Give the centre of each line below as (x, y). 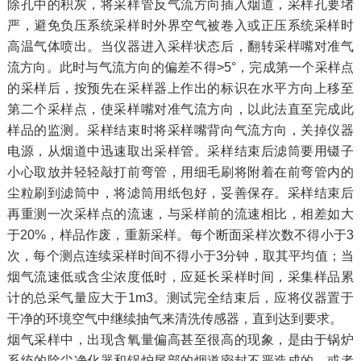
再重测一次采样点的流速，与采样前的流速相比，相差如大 (180, 214)
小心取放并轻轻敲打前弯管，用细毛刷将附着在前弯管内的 (180, 172)
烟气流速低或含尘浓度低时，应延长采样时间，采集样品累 (180, 277)
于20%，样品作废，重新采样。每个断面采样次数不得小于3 (180, 235)
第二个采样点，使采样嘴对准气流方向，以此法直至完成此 (180, 110)
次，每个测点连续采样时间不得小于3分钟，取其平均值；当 (180, 256)
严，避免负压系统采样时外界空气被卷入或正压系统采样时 (180, 26)
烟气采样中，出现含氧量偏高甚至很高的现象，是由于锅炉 (180, 340)
